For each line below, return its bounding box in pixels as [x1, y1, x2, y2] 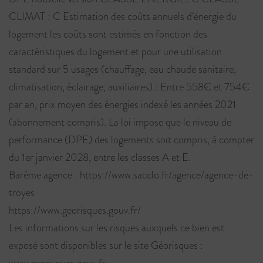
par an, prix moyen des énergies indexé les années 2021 [9, 97, 236, 112]
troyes [9, 185, 35, 200]
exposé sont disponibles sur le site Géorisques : [9, 238, 203, 252]
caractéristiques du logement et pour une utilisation [9, 44, 222, 59]
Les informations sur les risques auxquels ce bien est [9, 220, 224, 235]
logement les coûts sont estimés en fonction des [9, 26, 207, 41]
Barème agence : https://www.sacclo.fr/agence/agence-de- [9, 167, 254, 182]
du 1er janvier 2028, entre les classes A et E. [9, 150, 191, 164]
